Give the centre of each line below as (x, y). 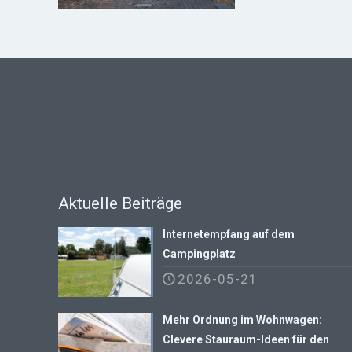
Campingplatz (200, 254)
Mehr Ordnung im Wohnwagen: (243, 319)
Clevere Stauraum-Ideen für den (246, 339)
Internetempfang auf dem (229, 234)
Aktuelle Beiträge (120, 203)
